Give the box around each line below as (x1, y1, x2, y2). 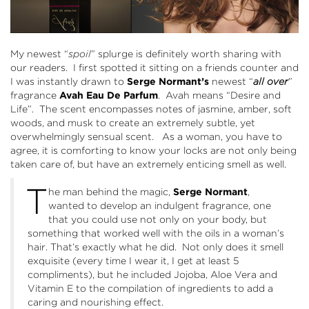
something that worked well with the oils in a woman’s (28, 228, 284, 239)
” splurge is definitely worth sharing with (91, 48, 281, 60)
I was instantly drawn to (10, 76, 127, 88)
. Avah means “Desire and (158, 90, 281, 101)
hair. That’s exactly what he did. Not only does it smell (28, 241, 283, 253)
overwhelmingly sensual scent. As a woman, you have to (10, 131, 282, 143)
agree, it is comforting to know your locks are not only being (10, 145, 297, 157)
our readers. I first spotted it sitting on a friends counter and (10, 62, 299, 74)
